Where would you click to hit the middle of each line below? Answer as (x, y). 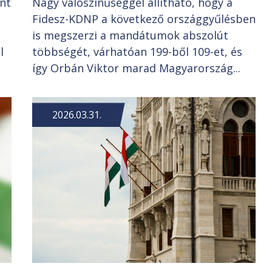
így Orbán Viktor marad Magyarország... (136, 68)
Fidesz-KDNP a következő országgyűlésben (144, 19)
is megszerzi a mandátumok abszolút (130, 36)
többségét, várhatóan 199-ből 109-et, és (137, 52)
